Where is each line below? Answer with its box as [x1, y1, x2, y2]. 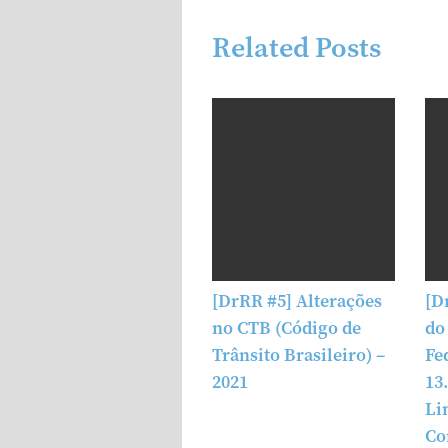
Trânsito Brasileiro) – [212, 344, 385, 367]
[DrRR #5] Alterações [212, 290, 382, 313]
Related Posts [212, 31, 381, 66]
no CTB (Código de [212, 317, 361, 340]
